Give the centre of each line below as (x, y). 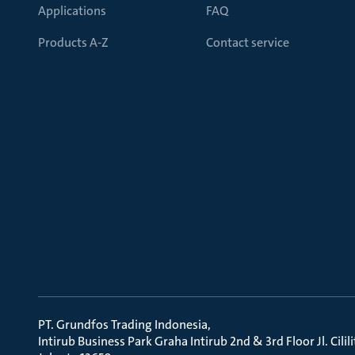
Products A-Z (73, 42)
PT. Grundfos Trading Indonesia (123, 324)
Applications (72, 11)
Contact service (248, 42)
